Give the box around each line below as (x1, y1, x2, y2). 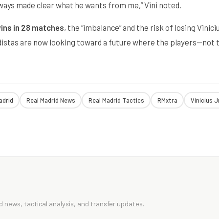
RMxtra (157, 96, 177, 104)
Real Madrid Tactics (88, 96, 144, 104)
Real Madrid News (26, 96, 75, 104)
